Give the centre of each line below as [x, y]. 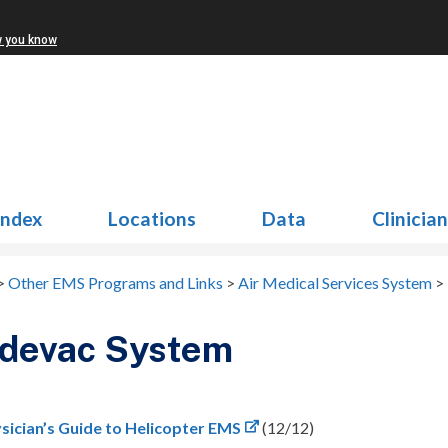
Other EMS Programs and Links [115, 282]
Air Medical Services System [335, 282]
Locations [152, 218]
